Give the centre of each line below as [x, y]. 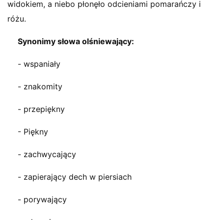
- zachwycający [47, 154]
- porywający [42, 199]
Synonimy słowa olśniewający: [76, 41]
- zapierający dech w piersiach [75, 177]
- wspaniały [39, 64]
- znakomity [40, 86]
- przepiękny [41, 109]
